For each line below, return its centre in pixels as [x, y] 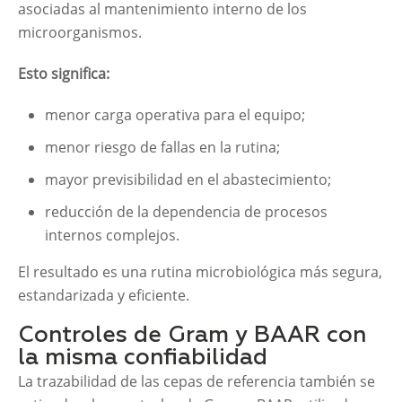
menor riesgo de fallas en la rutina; [162, 147]
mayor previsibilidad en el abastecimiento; [188, 179]
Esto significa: [64, 73]
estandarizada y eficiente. [104, 295]
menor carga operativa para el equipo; [175, 114]
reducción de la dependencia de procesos [186, 211]
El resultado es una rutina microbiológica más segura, [200, 271]
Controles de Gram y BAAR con [192, 336]
